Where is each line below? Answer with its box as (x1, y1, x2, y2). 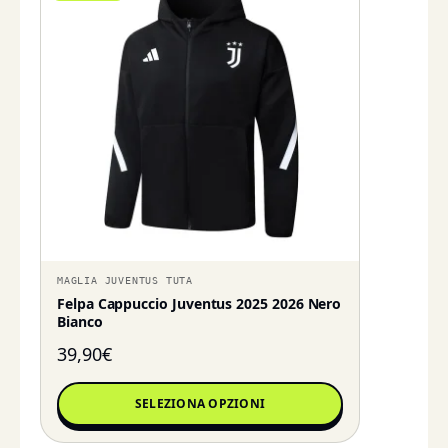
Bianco (57, 312, 103, 332)
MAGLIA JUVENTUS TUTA (57, 275, 193, 287)
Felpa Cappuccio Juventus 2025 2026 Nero (57, 294, 342, 314)
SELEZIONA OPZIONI (134, 395, 266, 413)
